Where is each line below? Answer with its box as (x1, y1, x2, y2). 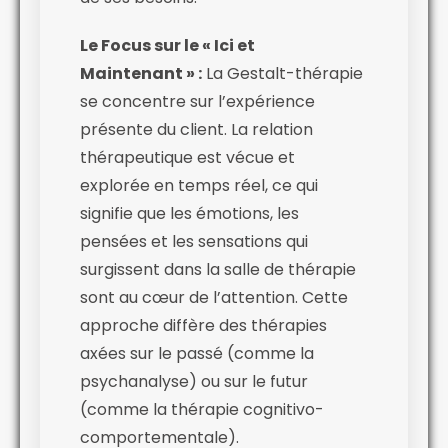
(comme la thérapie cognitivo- (80, 397, 324, 421)
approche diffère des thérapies (80, 313, 327, 337)
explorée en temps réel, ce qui (80, 173, 318, 197)
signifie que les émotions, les (80, 201, 299, 225)
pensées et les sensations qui (80, 229, 308, 253)
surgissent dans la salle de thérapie (80, 257, 356, 281)
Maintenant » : (80, 61, 202, 85)
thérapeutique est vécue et (80, 145, 295, 169)
